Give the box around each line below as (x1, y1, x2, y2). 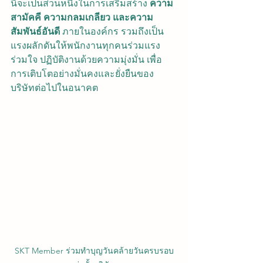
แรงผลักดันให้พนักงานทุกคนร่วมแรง (11, 40, 160, 51)
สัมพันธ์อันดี (11, 26, 60, 37)
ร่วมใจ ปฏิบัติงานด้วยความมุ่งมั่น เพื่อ (11, 54, 162, 65)
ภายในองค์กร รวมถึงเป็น (60, 26, 164, 37)
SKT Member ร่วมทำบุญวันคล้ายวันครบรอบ (14, 245, 174, 256)
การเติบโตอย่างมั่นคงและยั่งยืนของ (11, 68, 154, 79)
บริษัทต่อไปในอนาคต (11, 82, 98, 93)
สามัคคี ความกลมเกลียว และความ (11, 12, 153, 23)
